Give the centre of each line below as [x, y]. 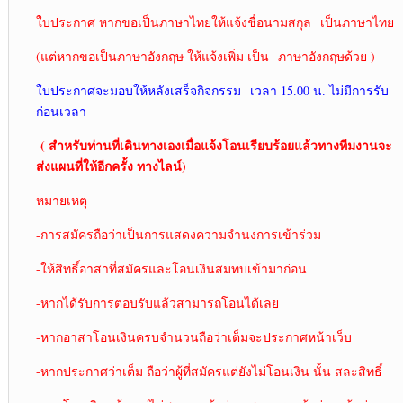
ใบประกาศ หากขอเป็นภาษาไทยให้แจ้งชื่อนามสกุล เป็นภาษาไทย [215, 22]
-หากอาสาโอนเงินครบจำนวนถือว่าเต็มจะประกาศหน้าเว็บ [193, 336]
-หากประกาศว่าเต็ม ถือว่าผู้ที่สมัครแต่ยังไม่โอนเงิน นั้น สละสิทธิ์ [209, 371]
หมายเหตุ [61, 200]
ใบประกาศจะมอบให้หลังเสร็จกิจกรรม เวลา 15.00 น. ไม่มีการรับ [212, 90]
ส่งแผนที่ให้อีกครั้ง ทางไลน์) [111, 166]
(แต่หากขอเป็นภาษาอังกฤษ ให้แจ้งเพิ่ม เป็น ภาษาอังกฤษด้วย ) [205, 56]
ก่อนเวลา [61, 111]
